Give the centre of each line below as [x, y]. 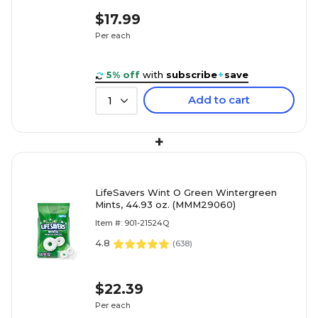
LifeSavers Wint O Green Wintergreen [186, 193]
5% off [123, 75]
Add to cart [219, 100]
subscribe [192, 75]
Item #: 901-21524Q [132, 223]
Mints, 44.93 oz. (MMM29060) [165, 205]
